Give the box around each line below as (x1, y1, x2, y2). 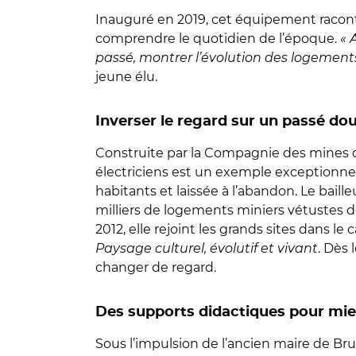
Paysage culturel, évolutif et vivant (95, 241, 318, 256)
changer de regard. (95, 260, 216, 275)
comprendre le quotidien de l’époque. (95, 31, 340, 46)
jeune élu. (95, 69, 157, 84)
